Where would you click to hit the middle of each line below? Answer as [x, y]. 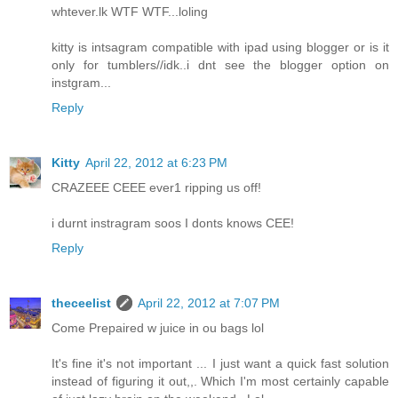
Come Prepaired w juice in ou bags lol [158, 328]
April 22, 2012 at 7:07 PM [209, 303]
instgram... [81, 83]
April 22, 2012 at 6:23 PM [156, 163]
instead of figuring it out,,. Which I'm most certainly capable [220, 382]
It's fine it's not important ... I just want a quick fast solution [220, 364]
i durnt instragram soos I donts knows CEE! [173, 223]
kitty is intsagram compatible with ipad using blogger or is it [220, 48]
